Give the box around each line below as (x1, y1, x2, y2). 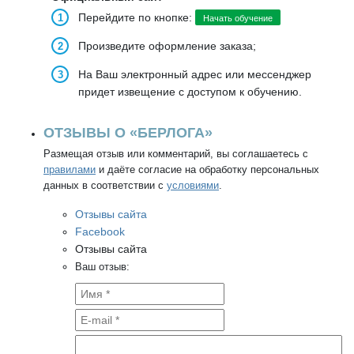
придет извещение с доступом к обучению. (78, 85, 302, 98)
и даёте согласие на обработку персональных (96, 164, 319, 175)
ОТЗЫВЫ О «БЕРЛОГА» (43, 125, 213, 141)
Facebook (75, 225, 125, 238)
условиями (167, 179, 219, 191)
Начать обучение (203, 13, 273, 23)
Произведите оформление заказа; (78, 40, 256, 52)
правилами (43, 164, 96, 175)
